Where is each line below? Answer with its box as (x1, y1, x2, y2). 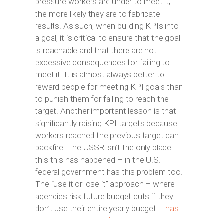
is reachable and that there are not (35, 45, 157, 55)
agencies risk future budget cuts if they (35, 191, 173, 201)
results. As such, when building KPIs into (35, 21, 179, 31)
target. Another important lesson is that (35, 106, 176, 116)
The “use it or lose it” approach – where (35, 179, 175, 189)
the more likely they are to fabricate (35, 9, 160, 18)
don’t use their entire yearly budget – (35, 203, 165, 213)
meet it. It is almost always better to (35, 70, 164, 79)
